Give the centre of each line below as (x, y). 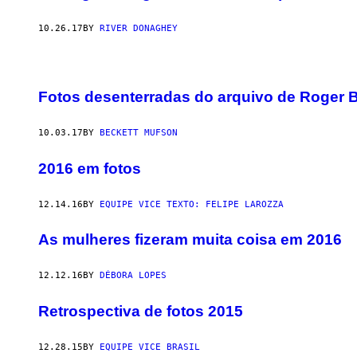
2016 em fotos (90, 168)
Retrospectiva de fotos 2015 (141, 312)
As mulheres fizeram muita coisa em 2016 (190, 240)
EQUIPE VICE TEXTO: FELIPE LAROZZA (192, 204)
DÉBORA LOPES (133, 276)
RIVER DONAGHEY (139, 28)
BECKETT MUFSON (139, 133)
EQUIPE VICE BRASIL (150, 347)
